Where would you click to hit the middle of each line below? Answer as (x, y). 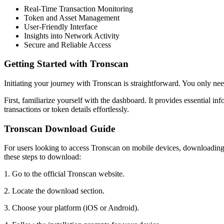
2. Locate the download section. (54, 191)
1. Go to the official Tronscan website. (64, 174)
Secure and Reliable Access (67, 44)
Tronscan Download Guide (59, 128)
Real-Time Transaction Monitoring (78, 8)
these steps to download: (42, 157)
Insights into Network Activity (72, 35)
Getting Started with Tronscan (66, 64)
